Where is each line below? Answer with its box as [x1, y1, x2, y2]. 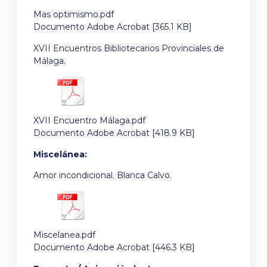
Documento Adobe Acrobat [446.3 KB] [33, 242, 195, 253]
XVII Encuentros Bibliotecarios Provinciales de [33, 42, 224, 54]
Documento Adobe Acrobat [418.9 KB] [33, 128, 195, 139]
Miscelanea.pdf [33, 229, 95, 241]
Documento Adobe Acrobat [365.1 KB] [33, 21, 192, 33]
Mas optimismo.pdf [33, 9, 114, 20]
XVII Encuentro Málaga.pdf [33, 115, 145, 126]
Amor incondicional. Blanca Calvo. [33, 169, 172, 181]
